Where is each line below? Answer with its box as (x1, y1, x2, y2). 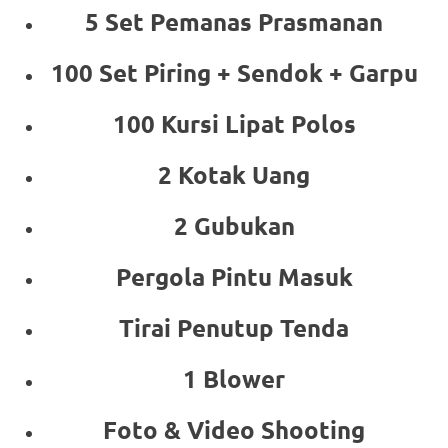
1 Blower (183, 362, 285, 394)
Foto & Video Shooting (103, 413, 365, 445)
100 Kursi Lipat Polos (112, 107, 356, 139)
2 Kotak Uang (158, 158, 310, 190)
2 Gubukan (173, 209, 295, 241)
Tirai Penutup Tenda (119, 311, 349, 343)
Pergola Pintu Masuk (115, 260, 353, 292)
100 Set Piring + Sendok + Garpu (50, 56, 418, 88)
